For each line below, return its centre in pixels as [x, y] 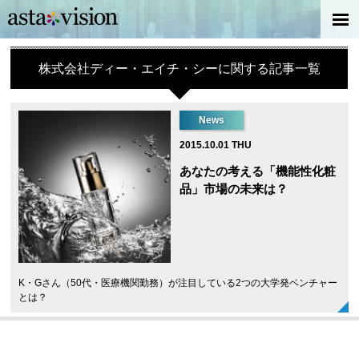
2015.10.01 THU [216, 145]
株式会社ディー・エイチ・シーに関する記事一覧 [179, 69]
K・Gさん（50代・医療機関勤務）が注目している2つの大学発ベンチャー [178, 283]
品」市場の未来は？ [234, 189]
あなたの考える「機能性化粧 [258, 171]
